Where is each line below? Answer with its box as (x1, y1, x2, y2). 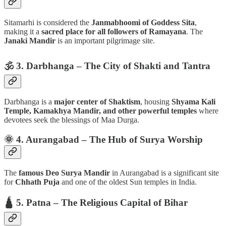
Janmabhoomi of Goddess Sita (91, 18, 195, 27)
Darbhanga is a (4, 97, 54, 106)
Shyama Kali (172, 97, 215, 106)
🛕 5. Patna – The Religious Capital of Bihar (4, 197, 188, 208)
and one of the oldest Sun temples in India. (60, 177, 197, 186)
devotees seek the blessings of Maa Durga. (4, 116, 139, 125)
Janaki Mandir (4, 36, 55, 45)
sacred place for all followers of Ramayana (41, 27, 186, 36)
